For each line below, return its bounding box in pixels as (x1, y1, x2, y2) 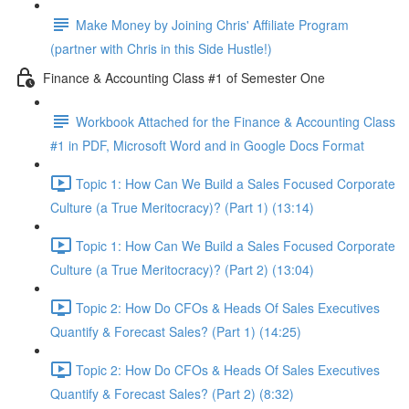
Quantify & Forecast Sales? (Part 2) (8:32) (50, 384, 294, 403)
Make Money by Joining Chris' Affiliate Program (76, 15, 349, 34)
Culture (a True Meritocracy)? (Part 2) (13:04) (50, 260, 314, 278)
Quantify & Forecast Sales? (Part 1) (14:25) (50, 322, 301, 341)
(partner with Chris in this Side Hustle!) (50, 39, 272, 58)
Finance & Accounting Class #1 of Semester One (43, 68, 325, 87)
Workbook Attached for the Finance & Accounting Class (76, 111, 395, 131)
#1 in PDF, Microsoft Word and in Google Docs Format (50, 136, 364, 154)
